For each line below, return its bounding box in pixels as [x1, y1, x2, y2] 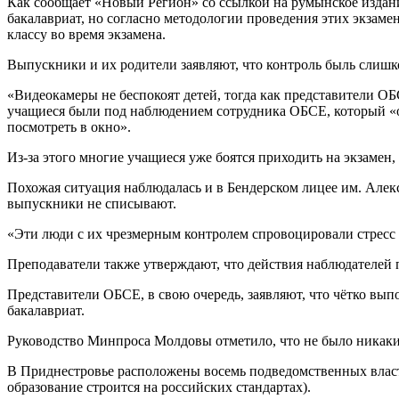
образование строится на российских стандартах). [7, 379, 311, 395]
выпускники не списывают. [7, 195, 176, 211]
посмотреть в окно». [7, 118, 131, 134]
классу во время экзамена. [7, 26, 166, 42]
